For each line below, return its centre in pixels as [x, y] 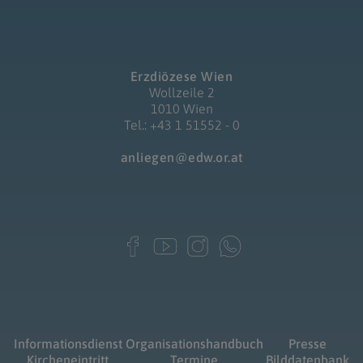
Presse [308, 344]
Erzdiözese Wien [181, 76]
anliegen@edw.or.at [181, 157]
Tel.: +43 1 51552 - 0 [181, 125]
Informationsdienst [68, 344]
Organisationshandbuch [194, 344]
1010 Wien [181, 109]
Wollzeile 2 [181, 92]
